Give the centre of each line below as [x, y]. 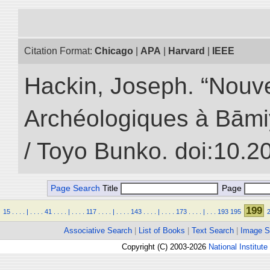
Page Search [75, 188]
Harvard [187, 51]
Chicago [114, 51]
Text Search [213, 231]
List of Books [162, 231]
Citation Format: [59, 51]
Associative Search [98, 231]
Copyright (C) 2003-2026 [165, 246]
